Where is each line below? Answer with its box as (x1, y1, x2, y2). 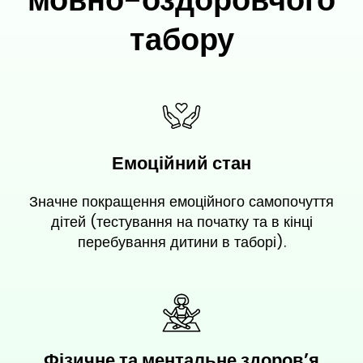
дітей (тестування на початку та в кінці (50, 211, 313, 233)
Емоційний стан (112, 151, 251, 177)
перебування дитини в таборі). (77, 232, 286, 253)
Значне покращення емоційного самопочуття (29, 191, 334, 212)
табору (129, 18, 234, 62)
